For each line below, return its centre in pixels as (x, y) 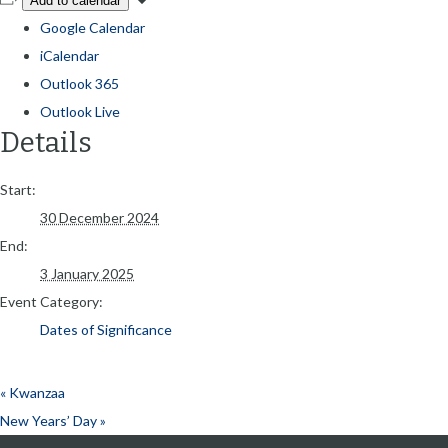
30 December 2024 (99, 218)
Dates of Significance (106, 330)
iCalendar (69, 55)
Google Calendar (92, 27)
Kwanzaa (35, 393)
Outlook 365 (79, 83)
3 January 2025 (87, 274)
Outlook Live (80, 111)
